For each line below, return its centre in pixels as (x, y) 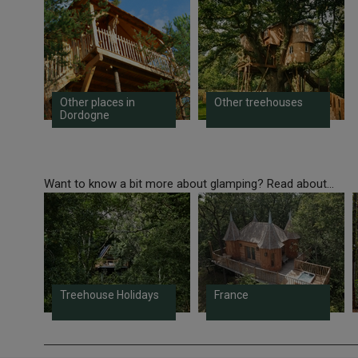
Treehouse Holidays (109, 295)
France (231, 295)
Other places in (97, 103)
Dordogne (84, 115)
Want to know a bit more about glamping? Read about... (189, 184)
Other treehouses (258, 103)
